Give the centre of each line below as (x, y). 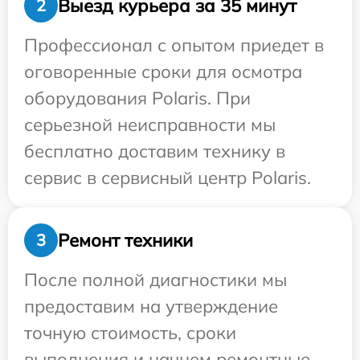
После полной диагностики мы (155, 280)
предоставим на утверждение (151, 306)
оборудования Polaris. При (137, 98)
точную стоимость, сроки (130, 333)
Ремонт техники (125, 240)
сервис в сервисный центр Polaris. (168, 178)
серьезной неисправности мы (150, 125)
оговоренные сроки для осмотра (163, 72)
